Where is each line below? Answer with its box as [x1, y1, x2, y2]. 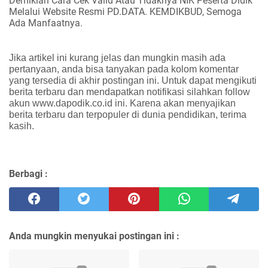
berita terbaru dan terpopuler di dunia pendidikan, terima [9, 109, 246, 120]
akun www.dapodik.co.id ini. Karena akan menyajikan [9, 98, 236, 108]
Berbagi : [9, 167, 48, 179]
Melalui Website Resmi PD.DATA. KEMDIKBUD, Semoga [9, 5, 242, 17]
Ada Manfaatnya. [9, 17, 83, 29]
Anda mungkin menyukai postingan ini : [9, 230, 179, 242]
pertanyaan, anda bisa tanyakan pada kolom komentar [9, 63, 239, 74]
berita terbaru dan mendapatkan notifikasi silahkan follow [9, 86, 250, 97]
